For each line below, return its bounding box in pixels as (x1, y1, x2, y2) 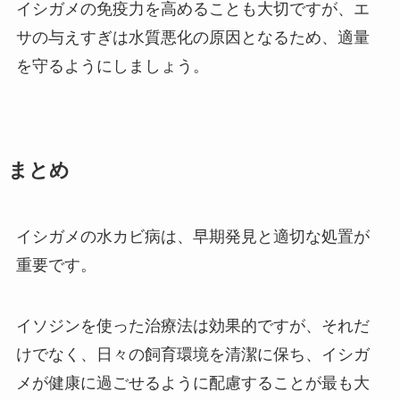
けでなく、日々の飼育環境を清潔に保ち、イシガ (15, 345, 370, 363)
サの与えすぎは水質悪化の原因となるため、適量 (15, 29, 370, 47)
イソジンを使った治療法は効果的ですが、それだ (15, 316, 370, 335)
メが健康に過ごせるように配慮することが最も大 (15, 373, 370, 392)
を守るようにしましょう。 (15, 57, 209, 76)
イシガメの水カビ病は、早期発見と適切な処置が (15, 228, 370, 246)
